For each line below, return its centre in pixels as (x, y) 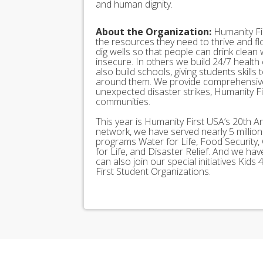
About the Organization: (154, 32)
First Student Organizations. (153, 172)
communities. (123, 102)
